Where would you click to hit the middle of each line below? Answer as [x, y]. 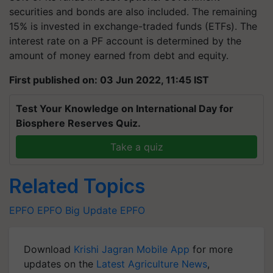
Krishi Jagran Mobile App [132, 249]
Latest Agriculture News [152, 264]
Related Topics [77, 186]
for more [211, 249]
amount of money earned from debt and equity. [119, 55]
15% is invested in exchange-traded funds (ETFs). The [133, 26]
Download [49, 249]
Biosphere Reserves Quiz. [78, 123]
